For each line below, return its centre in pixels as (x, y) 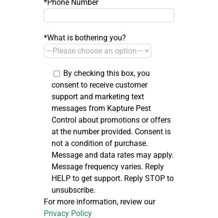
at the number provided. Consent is (111, 131)
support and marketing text (98, 96)
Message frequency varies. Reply (108, 166)
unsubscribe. (73, 190)
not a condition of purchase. (100, 143)
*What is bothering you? (85, 37)
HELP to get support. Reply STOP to (113, 178)
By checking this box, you (107, 73)
